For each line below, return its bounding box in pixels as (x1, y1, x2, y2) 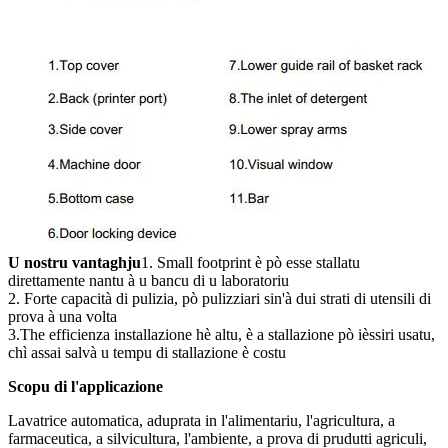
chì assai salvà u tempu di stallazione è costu (8, 344, 286, 362)
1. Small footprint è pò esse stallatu (141, 254, 360, 272)
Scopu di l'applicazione (8, 378, 163, 396)
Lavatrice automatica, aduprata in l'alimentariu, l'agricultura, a (8, 412, 395, 430)
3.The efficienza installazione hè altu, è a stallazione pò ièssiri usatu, (8, 326, 435, 344)
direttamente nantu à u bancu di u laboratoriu (8, 272, 289, 290)
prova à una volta (8, 308, 117, 326)
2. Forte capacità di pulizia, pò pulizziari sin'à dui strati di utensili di (8, 290, 431, 308)
